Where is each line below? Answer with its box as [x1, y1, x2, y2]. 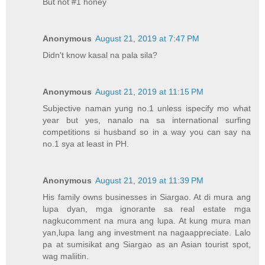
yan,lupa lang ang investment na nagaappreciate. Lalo [43, 227, 251, 237]
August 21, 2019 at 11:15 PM [95, 86, 204, 96]
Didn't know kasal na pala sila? [43, 50, 158, 60]
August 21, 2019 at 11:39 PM [95, 175, 204, 185]
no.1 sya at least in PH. [43, 138, 130, 148]
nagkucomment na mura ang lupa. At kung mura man [43, 215, 251, 225]
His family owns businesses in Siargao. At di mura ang [43, 192, 251, 202]
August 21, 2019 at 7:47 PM [95, 33, 200, 43]
